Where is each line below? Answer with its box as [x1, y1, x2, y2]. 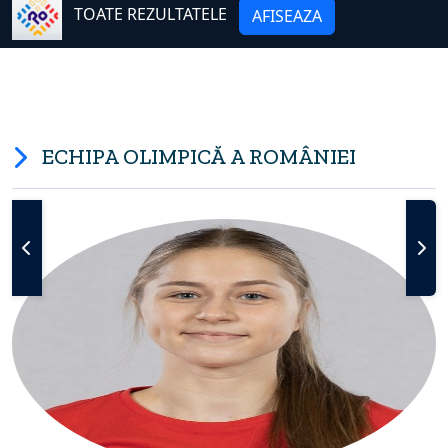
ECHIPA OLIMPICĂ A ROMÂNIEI [42, 142, 356, 170]
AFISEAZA [252, 4, 322, 27]
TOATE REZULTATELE [66, 3, 235, 26]
